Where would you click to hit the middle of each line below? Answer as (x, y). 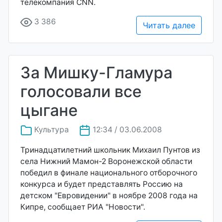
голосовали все (81, 91)
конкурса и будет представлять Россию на (102, 184)
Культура (52, 130)
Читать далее (169, 25)
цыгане (49, 110)
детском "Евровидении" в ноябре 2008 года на (109, 195)
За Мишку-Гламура (96, 73)
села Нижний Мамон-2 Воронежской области (106, 161)
